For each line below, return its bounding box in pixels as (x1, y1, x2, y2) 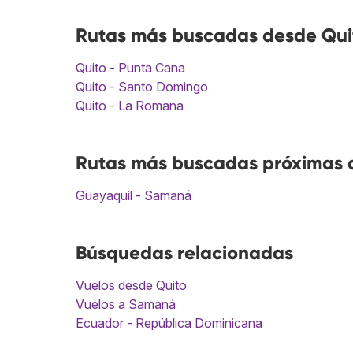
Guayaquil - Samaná (76, 188, 191, 204)
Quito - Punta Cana (76, 60, 185, 76)
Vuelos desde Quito (76, 277, 187, 294)
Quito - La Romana (76, 98, 184, 114)
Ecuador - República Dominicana (76, 315, 262, 332)
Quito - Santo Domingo (76, 79, 208, 95)
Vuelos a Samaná (76, 296, 176, 313)
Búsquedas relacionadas (76, 241, 293, 265)
